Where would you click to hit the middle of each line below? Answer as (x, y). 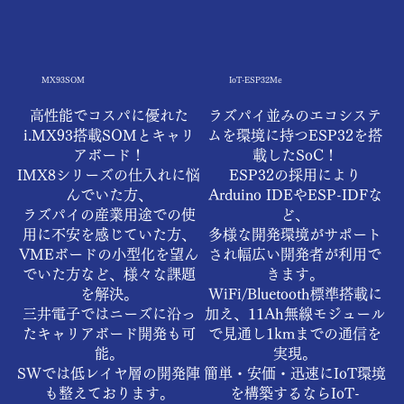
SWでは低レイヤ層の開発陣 (109, 373)
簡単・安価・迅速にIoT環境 (295, 373)
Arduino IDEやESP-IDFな (295, 194)
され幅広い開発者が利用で (295, 254)
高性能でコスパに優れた (109, 115)
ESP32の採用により (295, 174)
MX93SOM (64, 80)
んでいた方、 (109, 194)
